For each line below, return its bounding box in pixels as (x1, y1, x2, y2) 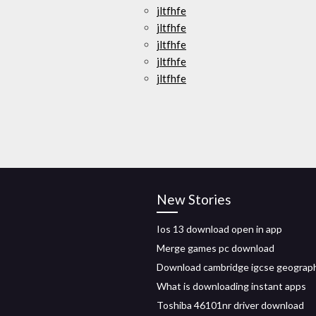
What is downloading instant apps (157, 280, 306, 292)
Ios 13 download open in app (157, 223, 282, 235)
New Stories (157, 191, 231, 207)
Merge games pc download (157, 242, 274, 254)
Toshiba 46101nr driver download (157, 299, 304, 311)
